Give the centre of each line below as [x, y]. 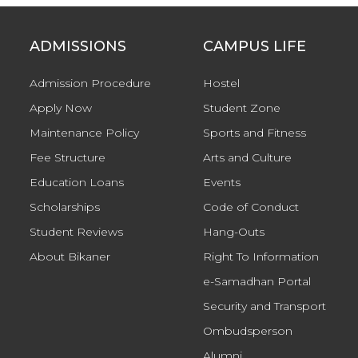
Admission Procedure [90, 84]
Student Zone [241, 108]
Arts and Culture [247, 158]
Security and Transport [264, 306]
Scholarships [65, 207]
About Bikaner [70, 257]
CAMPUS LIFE [254, 47]
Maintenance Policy [84, 133]
